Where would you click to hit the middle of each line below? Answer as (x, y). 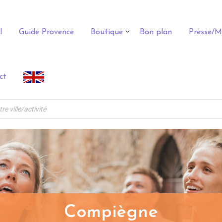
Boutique (107, 32)
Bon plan (156, 32)
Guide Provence (46, 32)
